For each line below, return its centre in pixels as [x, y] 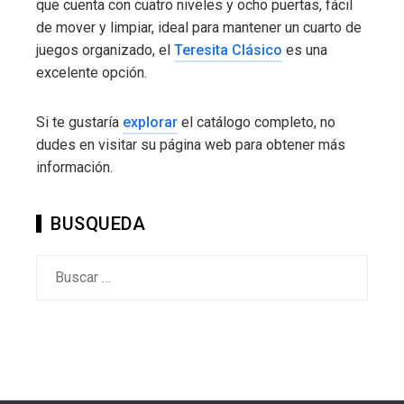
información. [74, 167]
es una [305, 50]
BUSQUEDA [98, 223]
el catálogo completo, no [257, 122]
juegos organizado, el [105, 50]
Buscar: [58, 265]
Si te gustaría [79, 122]
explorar [150, 122]
